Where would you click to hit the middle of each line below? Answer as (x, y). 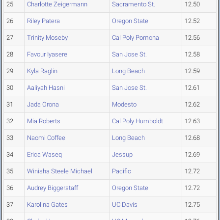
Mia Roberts (44, 121)
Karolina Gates (47, 205)
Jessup (122, 155)
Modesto (124, 105)
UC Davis (125, 205)
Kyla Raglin (42, 71)
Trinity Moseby (47, 38)
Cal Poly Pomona (136, 38)
